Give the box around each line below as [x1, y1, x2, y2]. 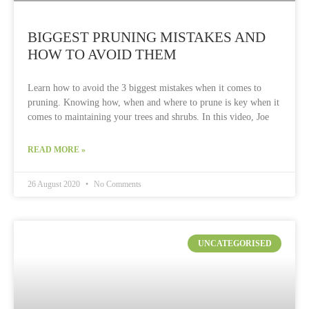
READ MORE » [28, 145, 86, 154]
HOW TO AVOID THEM [28, 46, 177, 63]
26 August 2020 [28, 179, 82, 189]
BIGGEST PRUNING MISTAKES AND [28, 29, 266, 46]
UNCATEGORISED [197, 239, 272, 249]
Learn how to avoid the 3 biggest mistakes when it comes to [28, 83, 261, 93]
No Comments [92, 179, 141, 189]
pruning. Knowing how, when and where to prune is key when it [28, 97, 279, 108]
